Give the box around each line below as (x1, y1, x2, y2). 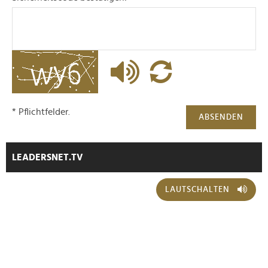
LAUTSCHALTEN (165, 185, 230, 194)
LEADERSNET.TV (12, 153, 83, 163)
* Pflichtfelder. (12, 107, 70, 117)
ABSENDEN (199, 113, 243, 122)
